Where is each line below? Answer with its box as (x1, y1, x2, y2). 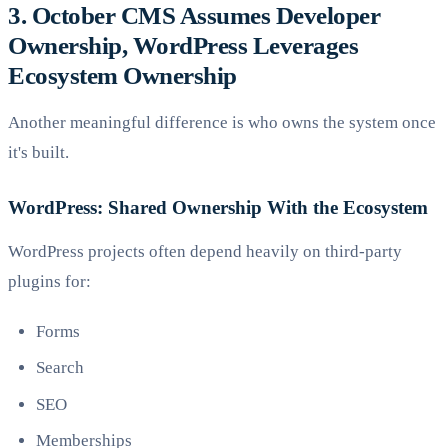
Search (36, 358, 84, 378)
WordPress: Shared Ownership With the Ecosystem (8, 197, 428, 219)
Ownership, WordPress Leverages (8, 32, 359, 60)
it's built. (8, 143, 69, 163)
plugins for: (8, 272, 91, 292)
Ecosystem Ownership (8, 62, 237, 90)
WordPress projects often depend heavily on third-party (8, 242, 402, 262)
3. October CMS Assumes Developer (8, 2, 381, 30)
